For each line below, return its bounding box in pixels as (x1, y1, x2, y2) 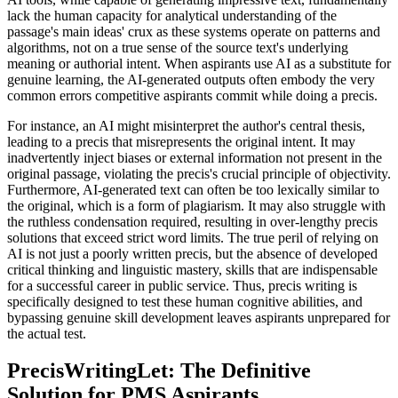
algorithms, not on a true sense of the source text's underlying (7, 39, 348, 55)
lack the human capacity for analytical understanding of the (7, 7, 337, 23)
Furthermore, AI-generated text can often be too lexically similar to (7, 181, 379, 197)
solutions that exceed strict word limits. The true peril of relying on (7, 229, 378, 245)
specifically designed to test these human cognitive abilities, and (7, 293, 362, 309)
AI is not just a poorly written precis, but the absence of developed (7, 245, 378, 261)
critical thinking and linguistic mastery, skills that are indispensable (7, 261, 378, 277)
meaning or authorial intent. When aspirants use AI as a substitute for (7, 55, 391, 71)
